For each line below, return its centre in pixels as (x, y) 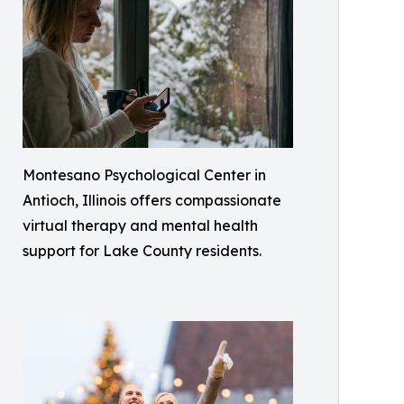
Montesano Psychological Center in (144, 175)
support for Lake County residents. (142, 251)
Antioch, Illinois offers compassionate (152, 201)
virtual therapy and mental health (140, 226)
